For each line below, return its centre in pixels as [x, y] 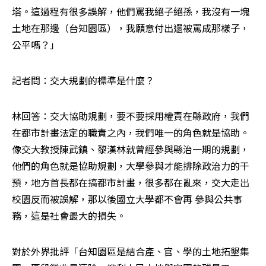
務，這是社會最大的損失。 [69, 215]
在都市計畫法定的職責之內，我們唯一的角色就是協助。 [131, 132]
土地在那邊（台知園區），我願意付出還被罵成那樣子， [131, 28]
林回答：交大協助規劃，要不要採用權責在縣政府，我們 [131, 115]
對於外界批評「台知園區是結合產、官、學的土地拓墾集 [131, 251]
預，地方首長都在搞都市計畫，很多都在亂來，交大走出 [131, 182]
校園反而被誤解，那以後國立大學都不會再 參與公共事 [127, 199]
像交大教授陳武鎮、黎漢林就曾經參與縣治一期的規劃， [131, 149]
